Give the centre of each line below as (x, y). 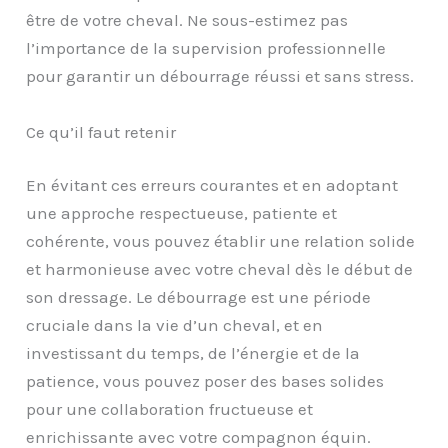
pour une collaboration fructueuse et (170, 409)
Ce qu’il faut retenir (103, 131)
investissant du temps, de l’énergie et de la (193, 353)
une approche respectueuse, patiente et (182, 213)
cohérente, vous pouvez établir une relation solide (221, 241)
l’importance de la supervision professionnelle (206, 48)
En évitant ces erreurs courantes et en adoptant (212, 185)
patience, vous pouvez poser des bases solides (205, 381)
